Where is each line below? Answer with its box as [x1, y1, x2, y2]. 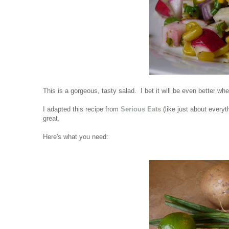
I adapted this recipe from [43, 105, 121, 113]
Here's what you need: [43, 132, 110, 141]
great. [43, 114, 66, 122]
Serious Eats [121, 105, 161, 113]
